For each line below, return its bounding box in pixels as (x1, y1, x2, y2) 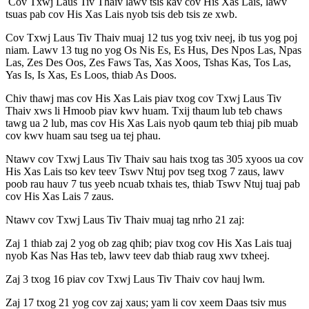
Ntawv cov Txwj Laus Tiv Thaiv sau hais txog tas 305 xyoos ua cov (6, 153, 303, 166)
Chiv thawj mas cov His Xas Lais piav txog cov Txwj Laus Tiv (6, 92, 281, 105)
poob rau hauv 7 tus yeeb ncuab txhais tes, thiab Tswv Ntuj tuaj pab (6, 178, 300, 190)
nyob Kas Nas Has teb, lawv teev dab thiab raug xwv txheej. (6, 250, 270, 262)
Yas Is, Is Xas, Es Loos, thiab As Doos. (6, 69, 177, 81)
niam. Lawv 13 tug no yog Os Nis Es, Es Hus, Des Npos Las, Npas (6, 44, 301, 57)
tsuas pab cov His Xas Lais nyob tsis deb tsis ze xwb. (6, 8, 237, 21)
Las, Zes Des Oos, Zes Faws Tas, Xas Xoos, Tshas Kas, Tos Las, (6, 57, 291, 69)
